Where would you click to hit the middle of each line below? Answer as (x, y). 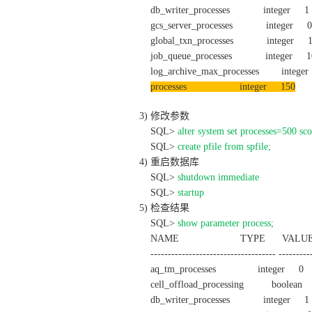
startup (190, 193)
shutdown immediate (218, 177)
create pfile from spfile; (224, 147)
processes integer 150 (223, 87)
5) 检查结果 (164, 208)
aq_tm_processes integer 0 (221, 269)
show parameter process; (225, 223)
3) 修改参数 (164, 116)
